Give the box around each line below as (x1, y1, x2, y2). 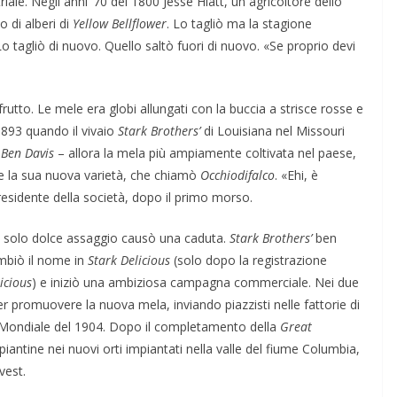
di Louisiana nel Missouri (204, 121, 345, 139)
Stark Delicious (88, 251, 170, 269)
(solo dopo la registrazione (170, 251, 327, 269)
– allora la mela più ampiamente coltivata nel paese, (54, 144, 356, 161)
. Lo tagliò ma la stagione (167, 14, 312, 32)
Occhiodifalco (200, 166, 275, 183)
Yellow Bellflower (73, 14, 167, 32)
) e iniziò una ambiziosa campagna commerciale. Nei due (32, 273, 359, 291)
